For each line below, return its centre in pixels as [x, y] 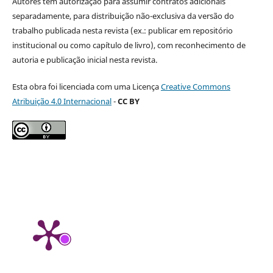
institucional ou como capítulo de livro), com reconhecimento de [129, 45]
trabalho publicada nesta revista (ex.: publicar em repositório [122, 30]
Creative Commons [195, 86]
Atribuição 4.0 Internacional [62, 101]
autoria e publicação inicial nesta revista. [84, 59]
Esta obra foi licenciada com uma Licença [86, 86]
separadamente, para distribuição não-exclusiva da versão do [123, 16]
